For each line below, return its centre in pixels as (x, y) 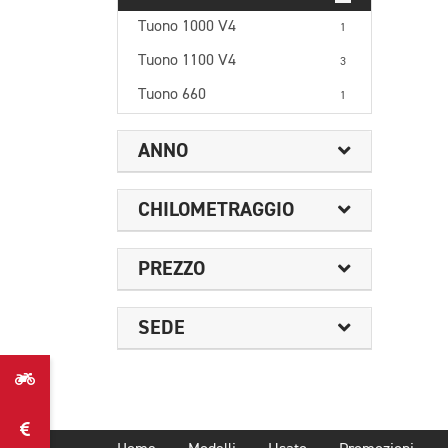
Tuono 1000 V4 (187, 27)
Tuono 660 (172, 95)
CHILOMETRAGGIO (216, 209)
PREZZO (171, 268)
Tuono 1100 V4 (187, 61)
